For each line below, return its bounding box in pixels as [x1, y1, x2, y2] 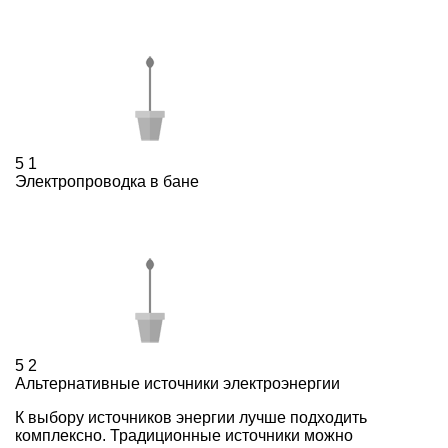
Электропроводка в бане [15, 172, 199, 190]
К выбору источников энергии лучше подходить [15, 408, 367, 426]
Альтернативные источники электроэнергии [15, 374, 340, 392]
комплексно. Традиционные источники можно [15, 426, 353, 444]
